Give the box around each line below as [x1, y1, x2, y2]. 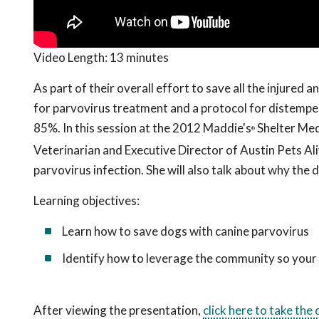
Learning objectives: [33, 193, 140, 209]
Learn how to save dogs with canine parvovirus [62, 224, 309, 239]
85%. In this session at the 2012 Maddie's [33, 120, 251, 136]
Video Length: [33, 50, 110, 66]
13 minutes [110, 50, 169, 66]
